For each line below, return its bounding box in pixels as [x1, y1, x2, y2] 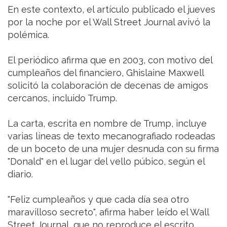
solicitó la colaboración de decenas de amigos [8, 80, 208, 91]
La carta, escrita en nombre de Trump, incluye [8, 118, 207, 129]
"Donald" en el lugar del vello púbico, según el [8, 156, 205, 167]
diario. [8, 169, 33, 180]
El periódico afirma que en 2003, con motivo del [8, 55, 212, 66]
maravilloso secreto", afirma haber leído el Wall [8, 207, 209, 218]
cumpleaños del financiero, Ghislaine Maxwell [8, 67, 204, 79]
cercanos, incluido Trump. [8, 93, 117, 104]
